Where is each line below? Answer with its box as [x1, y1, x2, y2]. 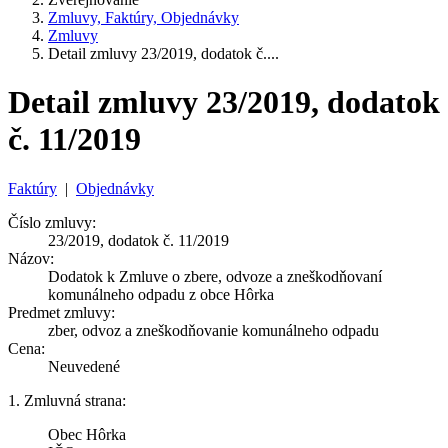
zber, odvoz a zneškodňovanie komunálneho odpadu [48, 321, 379, 339]
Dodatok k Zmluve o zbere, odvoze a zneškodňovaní [48, 267, 382, 285]
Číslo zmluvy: [8, 213, 96, 231]
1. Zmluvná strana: [8, 391, 126, 409]
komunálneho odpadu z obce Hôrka [48, 285, 274, 303]
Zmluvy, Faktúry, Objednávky [48, 9, 239, 26]
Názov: [8, 249, 54, 267]
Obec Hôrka [48, 425, 126, 443]
